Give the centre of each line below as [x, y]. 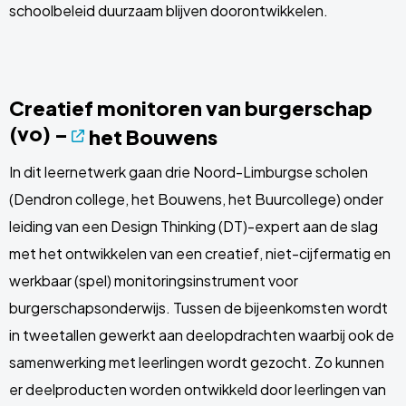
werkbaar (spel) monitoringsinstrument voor [154, 280]
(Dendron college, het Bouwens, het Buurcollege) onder [196, 199]
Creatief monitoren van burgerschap [191, 108]
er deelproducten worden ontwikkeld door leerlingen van [198, 389]
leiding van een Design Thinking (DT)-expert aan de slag [193, 226]
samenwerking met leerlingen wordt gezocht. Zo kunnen [197, 362]
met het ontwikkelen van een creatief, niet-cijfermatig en [200, 253]
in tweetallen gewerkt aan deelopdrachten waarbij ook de [202, 335]
